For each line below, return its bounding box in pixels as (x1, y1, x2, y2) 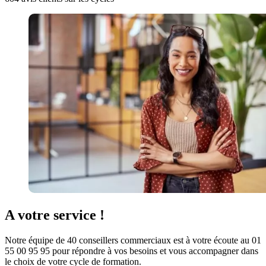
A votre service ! (5, 207, 104, 223)
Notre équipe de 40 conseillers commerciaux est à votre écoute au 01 (5, 235, 261, 246)
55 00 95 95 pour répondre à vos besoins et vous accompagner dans (5, 246, 258, 256)
